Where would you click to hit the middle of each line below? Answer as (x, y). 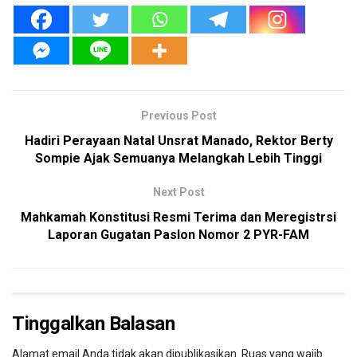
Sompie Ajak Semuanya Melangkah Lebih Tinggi (178, 158)
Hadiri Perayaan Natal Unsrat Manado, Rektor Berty (178, 140)
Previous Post (178, 115)
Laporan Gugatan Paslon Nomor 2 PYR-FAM (178, 234)
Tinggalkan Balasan (94, 323)
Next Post (178, 192)
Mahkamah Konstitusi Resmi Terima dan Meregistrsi (178, 217)
